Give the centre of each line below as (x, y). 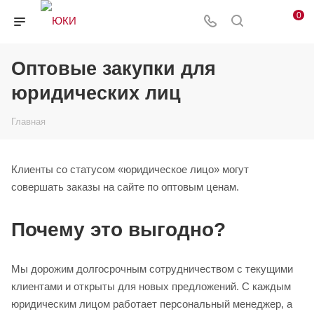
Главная (28, 122)
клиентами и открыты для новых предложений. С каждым (151, 286)
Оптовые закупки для (114, 69)
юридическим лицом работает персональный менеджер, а (152, 303)
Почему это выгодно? (118, 230)
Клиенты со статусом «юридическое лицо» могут (130, 169)
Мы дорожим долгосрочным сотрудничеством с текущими (152, 268)
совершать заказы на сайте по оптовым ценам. (127, 187)
